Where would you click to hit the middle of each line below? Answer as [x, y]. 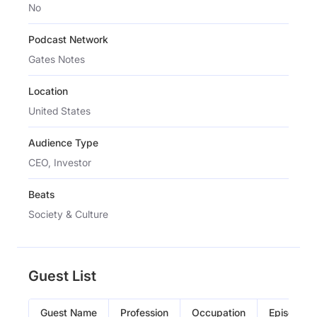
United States [59, 110]
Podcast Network [68, 39]
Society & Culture [68, 214]
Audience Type [63, 142]
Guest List [62, 276]
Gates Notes [57, 59]
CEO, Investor [60, 162]
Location [48, 91]
